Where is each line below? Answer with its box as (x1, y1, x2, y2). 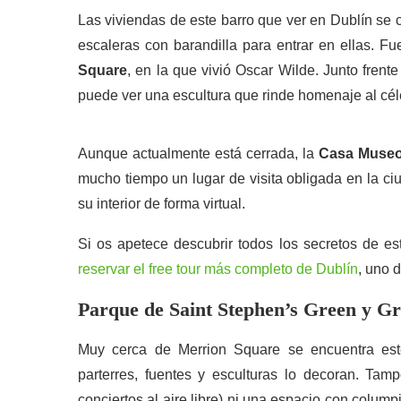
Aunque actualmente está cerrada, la (78, 146, 319, 161)
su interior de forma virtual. (78, 196, 245, 211)
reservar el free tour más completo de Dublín (78, 261, 358, 277)
